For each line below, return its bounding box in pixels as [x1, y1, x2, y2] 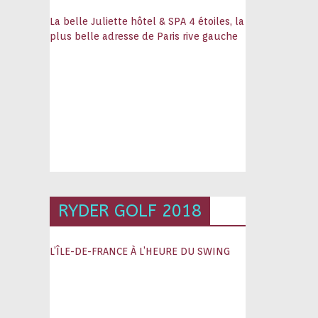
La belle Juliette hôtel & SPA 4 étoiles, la [50, 16, 245, 27]
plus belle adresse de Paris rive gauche [50, 31, 238, 42]
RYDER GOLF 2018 [58, 201, 202, 221]
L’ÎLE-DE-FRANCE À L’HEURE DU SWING [50, 246, 231, 257]
